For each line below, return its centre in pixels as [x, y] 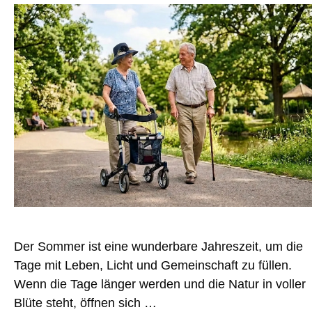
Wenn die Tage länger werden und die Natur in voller [160, 284]
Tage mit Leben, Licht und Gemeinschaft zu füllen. [153, 265]
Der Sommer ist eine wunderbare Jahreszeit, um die [158, 246]
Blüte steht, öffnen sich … [85, 303]
